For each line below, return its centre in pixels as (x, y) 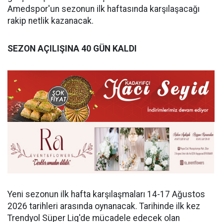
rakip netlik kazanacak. (51, 21)
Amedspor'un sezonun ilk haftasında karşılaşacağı (104, 9)
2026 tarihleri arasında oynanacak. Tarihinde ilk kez (104, 206)
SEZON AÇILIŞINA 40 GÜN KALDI (72, 48)
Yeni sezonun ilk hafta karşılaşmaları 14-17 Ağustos (106, 194)
